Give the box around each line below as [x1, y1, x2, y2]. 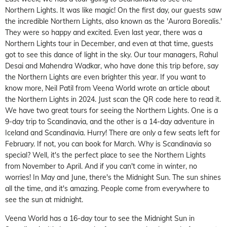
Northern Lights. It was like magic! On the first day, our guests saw [5, 5, 221, 15]
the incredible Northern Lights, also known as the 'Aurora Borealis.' [5, 16, 222, 26]
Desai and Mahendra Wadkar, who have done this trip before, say [5, 61, 218, 70]
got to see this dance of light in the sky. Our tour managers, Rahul [5, 50, 218, 59]
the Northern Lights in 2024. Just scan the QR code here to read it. [5, 94, 221, 104]
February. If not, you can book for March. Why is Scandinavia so [5, 139, 211, 148]
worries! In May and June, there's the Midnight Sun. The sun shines [5, 172, 221, 182]
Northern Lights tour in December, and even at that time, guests [5, 39, 213, 48]
